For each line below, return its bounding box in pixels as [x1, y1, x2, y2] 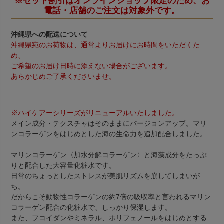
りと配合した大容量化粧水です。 [11, 161, 116, 170]
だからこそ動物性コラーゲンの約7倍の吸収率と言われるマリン [11, 193, 211, 201]
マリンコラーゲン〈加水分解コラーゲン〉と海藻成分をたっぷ [11, 151, 207, 159]
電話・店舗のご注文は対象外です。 [44, 6, 180, 16]
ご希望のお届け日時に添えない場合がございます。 [11, 62, 172, 70]
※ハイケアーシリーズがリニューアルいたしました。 [11, 109, 179, 117]
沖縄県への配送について [11, 30, 88, 39]
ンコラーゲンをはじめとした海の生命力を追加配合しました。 [11, 130, 207, 138]
